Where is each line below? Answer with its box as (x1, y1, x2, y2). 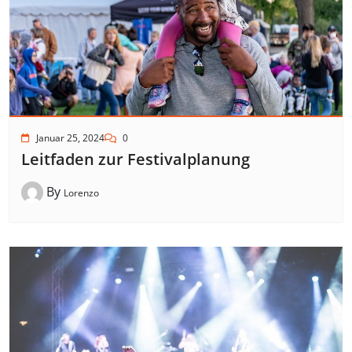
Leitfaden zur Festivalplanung (21, 148, 250, 170)
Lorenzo (64, 185, 99, 200)
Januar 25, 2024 (36, 131, 104, 145)
